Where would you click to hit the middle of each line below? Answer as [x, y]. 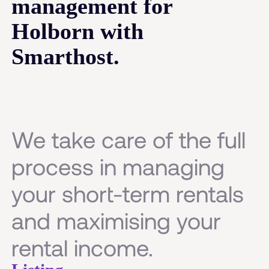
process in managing [118, 167]
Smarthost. [66, 56]
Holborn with [78, 31]
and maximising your [116, 221]
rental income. [83, 248]
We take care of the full [129, 140]
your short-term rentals [128, 194]
